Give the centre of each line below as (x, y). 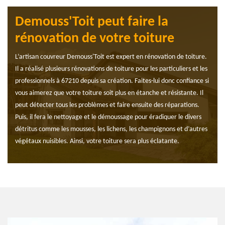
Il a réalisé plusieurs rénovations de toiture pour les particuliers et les (111, 69)
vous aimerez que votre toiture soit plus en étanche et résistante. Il (109, 93)
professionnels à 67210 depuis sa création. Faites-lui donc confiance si (112, 81)
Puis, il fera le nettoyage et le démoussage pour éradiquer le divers (108, 118)
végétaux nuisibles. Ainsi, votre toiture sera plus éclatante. (97, 142)
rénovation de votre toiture (95, 39)
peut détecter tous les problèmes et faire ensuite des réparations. (107, 105)
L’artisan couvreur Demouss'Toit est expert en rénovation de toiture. (111, 57)
